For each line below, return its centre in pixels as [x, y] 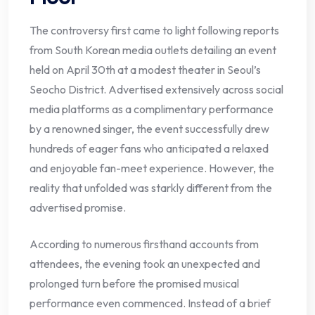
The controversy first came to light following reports [154, 31]
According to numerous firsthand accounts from [144, 244]
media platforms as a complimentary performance [152, 109]
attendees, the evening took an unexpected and [145, 264]
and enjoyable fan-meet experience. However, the [152, 168]
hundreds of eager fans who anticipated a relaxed [149, 149]
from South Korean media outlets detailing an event [153, 50]
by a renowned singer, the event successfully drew [149, 129]
